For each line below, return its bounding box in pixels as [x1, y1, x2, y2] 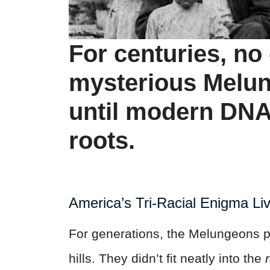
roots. [69, 127, 135, 154]
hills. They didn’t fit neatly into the [69, 251, 265, 265]
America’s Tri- [69, 194, 157, 211]
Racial [157, 194, 196, 211]
